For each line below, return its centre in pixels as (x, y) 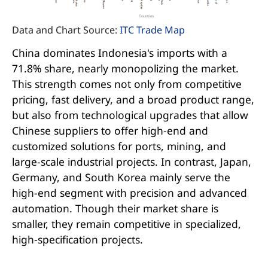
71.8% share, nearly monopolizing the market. (125, 68)
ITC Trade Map (152, 30)
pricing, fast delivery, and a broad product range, (133, 100)
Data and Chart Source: (66, 30)
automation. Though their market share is (115, 208)
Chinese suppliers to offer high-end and (110, 131)
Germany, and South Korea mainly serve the (121, 177)
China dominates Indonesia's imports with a (119, 53)
